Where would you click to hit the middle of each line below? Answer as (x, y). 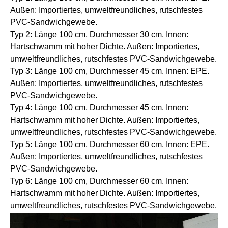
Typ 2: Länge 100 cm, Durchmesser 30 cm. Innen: (99, 35)
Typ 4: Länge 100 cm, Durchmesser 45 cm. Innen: (99, 108)
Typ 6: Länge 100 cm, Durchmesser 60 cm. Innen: (99, 181)
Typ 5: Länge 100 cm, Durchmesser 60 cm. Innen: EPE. (110, 145)
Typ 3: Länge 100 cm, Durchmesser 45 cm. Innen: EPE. (110, 71)
